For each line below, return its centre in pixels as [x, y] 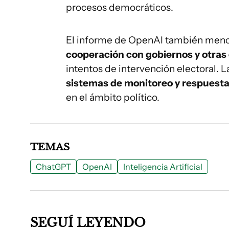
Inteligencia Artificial [163, 167]
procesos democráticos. [120, 7]
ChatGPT [53, 167]
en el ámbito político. [113, 97]
